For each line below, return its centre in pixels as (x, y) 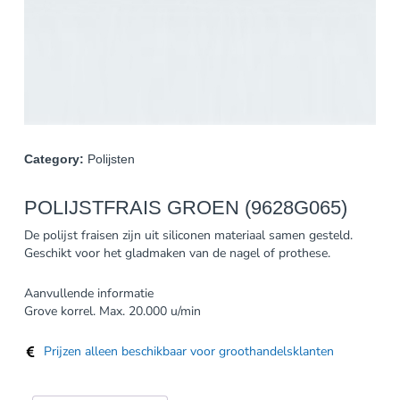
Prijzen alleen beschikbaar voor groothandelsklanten (189, 351)
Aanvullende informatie (88, 293)
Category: (54, 159)
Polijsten (111, 159)
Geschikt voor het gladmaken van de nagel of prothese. (177, 253)
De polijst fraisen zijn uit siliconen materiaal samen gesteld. (188, 235)
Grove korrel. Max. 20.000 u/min (112, 311)
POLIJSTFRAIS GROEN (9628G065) (185, 207)
